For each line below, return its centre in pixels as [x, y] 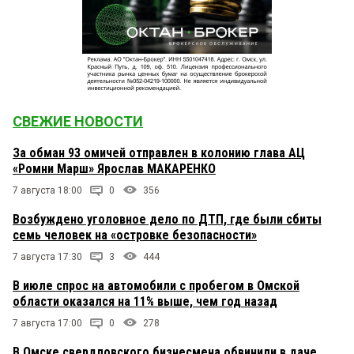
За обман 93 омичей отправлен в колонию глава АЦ [159, 153]
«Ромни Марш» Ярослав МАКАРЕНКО [114, 168]
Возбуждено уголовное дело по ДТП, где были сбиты [167, 219]
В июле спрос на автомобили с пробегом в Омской [156, 285]
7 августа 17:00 [47, 323]
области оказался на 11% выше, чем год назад [145, 301]
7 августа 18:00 [47, 190]
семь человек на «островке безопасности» [135, 235]
